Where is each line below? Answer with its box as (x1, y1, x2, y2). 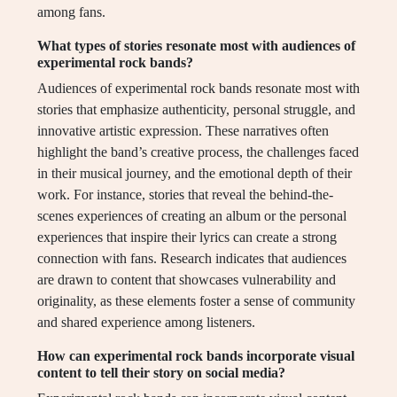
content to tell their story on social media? (37, 365, 285, 381)
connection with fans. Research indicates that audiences (37, 251, 346, 267)
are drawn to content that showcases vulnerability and (37, 272, 336, 288)
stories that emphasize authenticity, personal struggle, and (37, 102, 355, 118)
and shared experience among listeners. (37, 315, 255, 331)
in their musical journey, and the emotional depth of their (37, 166, 352, 182)
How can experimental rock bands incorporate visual (37, 348, 354, 364)
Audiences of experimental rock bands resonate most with (37, 81, 360, 97)
